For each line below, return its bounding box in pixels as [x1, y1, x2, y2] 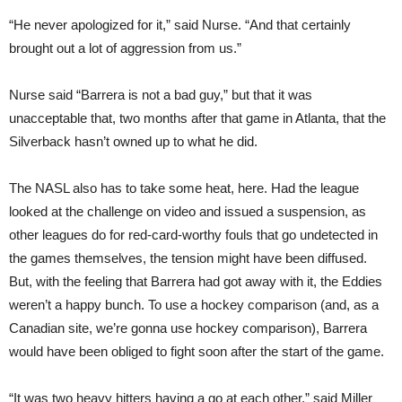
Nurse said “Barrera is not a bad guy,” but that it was [9, 87, 312, 102]
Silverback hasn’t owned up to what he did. [9, 134, 258, 149]
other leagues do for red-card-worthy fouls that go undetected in [9, 227, 378, 242]
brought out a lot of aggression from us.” [9, 40, 241, 56]
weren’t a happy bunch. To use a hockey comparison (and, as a [9, 297, 379, 312]
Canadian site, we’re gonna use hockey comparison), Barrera [9, 320, 367, 336]
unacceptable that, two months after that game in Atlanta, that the [9, 110, 386, 126]
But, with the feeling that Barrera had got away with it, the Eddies [9, 274, 382, 289]
